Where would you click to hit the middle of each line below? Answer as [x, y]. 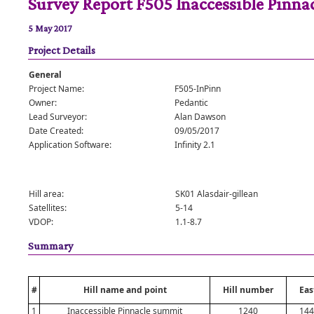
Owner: [43, 103]
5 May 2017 [50, 28]
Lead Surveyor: [58, 117]
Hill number [248, 290]
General [45, 75]
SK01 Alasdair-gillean [217, 194]
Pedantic [191, 103]
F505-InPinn [198, 89]
